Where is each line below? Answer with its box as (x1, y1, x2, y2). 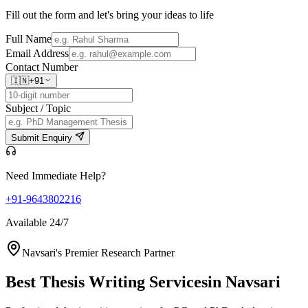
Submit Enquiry (11, 133, 75, 144)
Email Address (5, 47, 69, 60)
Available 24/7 (5, 217, 69, 229)
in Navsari (208, 272, 280, 291)
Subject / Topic (5, 102, 71, 115)
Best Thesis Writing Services (5, 272, 208, 291)
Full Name (5, 33, 52, 45)
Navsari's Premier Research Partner (22, 247, 175, 259)
